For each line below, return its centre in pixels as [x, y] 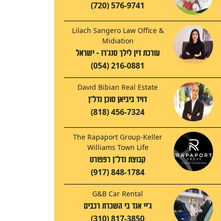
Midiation [118, 41]
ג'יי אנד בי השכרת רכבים [118, 206]
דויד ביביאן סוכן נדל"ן [118, 100]
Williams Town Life [118, 147]
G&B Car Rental [118, 194]
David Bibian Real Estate [118, 87]
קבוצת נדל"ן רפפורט [118, 160]
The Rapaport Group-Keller [118, 137]
